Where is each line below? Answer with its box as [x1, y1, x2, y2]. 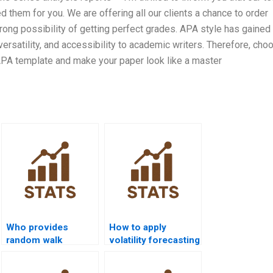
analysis [6, 247, 42, 258]
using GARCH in [109, 247, 179, 258]
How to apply [109, 221, 166, 233]
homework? [109, 260, 161, 271]
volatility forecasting [109, 234, 200, 246]
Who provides [6, 221, 68, 233]
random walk [6, 234, 62, 246]
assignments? [6, 260, 68, 271]
